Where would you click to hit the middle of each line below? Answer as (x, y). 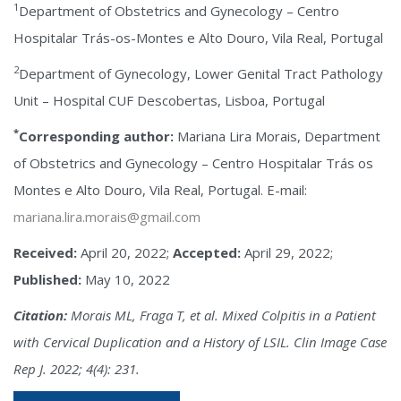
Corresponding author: (96, 136)
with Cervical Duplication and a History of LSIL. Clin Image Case (200, 342)
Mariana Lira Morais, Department (277, 136)
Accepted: (207, 252)
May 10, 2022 (126, 279)
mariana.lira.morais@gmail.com (107, 217)
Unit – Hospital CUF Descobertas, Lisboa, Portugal (169, 100)
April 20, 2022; (127, 252)
